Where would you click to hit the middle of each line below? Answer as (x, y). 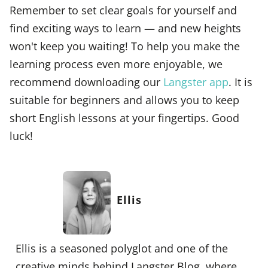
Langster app (196, 81)
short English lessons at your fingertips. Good (124, 117)
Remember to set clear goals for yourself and (123, 10)
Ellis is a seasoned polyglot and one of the (122, 248)
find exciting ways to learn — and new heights (125, 28)
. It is (240, 81)
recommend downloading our (86, 81)
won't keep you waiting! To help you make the (125, 45)
